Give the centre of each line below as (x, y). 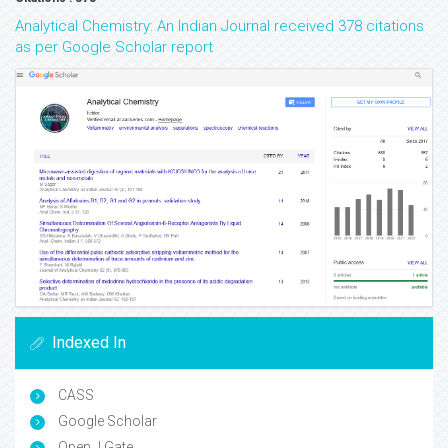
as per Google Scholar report (114, 47)
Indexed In (89, 343)
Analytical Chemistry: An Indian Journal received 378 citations (219, 26)
